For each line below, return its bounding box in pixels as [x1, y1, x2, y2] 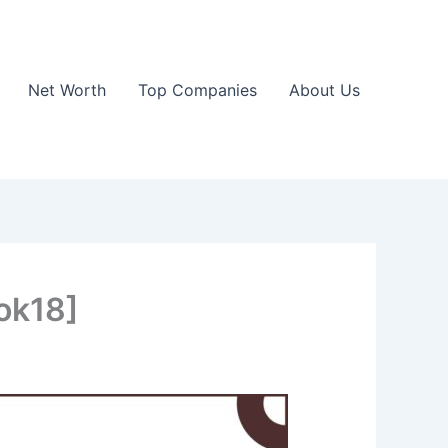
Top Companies [138, 79, 257, 100]
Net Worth [28, 79, 106, 100]
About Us [289, 79, 360, 100]
